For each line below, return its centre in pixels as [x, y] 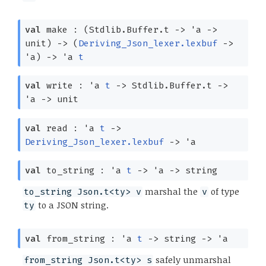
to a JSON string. [72, 205]
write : [65, 86]
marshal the [172, 191]
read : [62, 128]
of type [224, 191]
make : [62, 29]
